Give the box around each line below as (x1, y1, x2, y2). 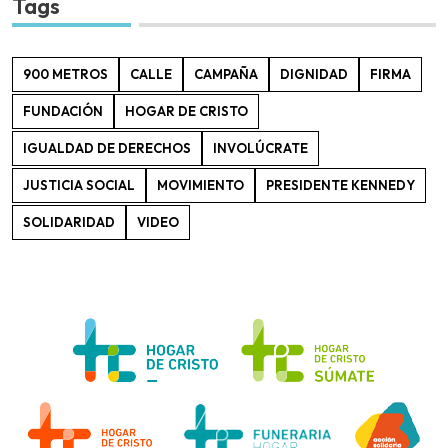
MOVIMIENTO (157, 177, 244, 194)
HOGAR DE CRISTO (125, 103, 248, 120)
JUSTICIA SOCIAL (23, 177, 135, 194)
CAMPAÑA (194, 66, 258, 83)
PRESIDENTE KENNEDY (266, 177, 415, 194)
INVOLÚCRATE (213, 140, 308, 157)
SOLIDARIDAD (23, 214, 115, 231)
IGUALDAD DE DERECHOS (23, 140, 191, 157)
